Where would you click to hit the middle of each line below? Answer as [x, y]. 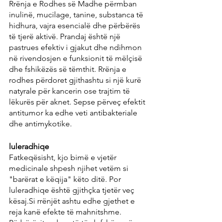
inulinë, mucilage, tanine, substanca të [77, 15]
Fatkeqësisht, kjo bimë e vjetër [64, 158]
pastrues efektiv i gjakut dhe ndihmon [76, 48]
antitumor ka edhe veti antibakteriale [74, 113]
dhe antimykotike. [40, 124]
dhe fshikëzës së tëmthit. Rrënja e [69, 69]
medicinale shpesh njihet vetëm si [70, 168]
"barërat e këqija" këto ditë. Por [66, 179]
